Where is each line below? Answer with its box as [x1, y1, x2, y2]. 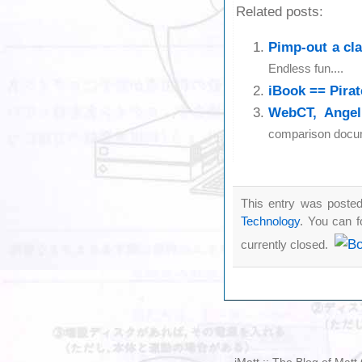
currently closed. [241, 237, 331, 251]
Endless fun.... [268, 61, 343, 78]
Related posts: [236, 4, 323, 20]
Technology [241, 213, 300, 228]
